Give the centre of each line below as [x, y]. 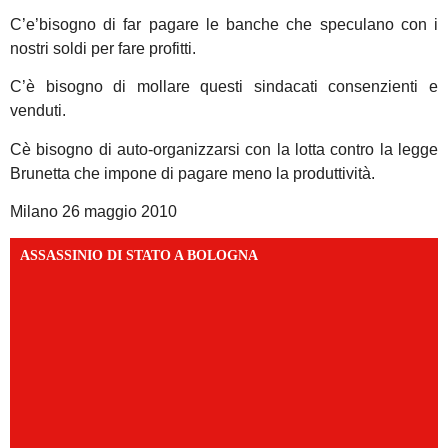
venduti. [38, 111]
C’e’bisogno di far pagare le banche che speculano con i [224, 24]
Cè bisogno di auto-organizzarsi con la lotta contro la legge [224, 149]
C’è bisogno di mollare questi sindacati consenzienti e [224, 87]
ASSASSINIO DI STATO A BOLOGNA [139, 256]
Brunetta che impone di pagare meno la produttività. [192, 173]
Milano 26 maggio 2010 [93, 212]
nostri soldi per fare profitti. [103, 48]
